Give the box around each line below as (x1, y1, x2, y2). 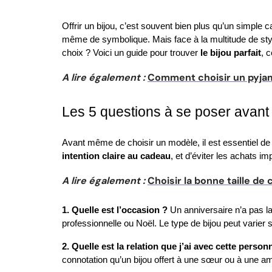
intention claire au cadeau (62, 151, 171, 161)
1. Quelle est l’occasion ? (62, 205, 168, 215)
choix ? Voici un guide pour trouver (62, 48, 200, 58)
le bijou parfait (200, 48, 261, 58)
